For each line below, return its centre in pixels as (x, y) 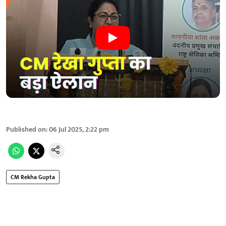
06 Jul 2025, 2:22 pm (79, 129)
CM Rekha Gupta (33, 177)
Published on (26, 129)
